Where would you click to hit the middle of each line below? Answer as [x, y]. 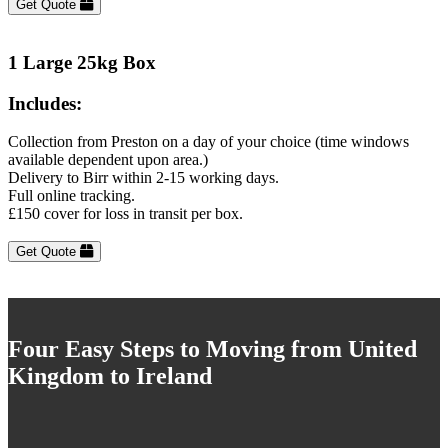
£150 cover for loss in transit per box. [125, 214]
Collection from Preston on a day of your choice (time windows [208, 142]
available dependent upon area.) [108, 160]
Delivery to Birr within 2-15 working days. [143, 178]
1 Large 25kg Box [82, 62]
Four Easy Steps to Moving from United [212, 349]
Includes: [45, 103]
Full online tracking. [71, 196]
